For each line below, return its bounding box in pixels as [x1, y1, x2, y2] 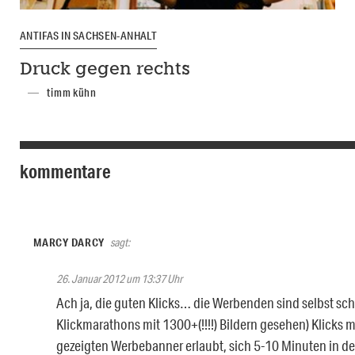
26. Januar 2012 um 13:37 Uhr [56, 272, 182, 287]
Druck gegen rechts [20, 62, 190, 79]
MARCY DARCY [33, 235, 105, 250]
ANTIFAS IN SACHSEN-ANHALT [20, 29, 157, 44]
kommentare [20, 159, 111, 184]
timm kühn [47, 86, 97, 101]
